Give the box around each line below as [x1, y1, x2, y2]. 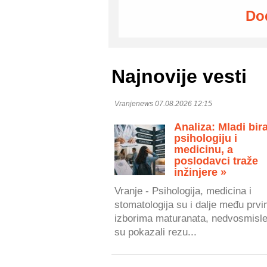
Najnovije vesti [111, 66, 247, 88]
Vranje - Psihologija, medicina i [114, 185, 252, 197]
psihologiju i [174, 132, 237, 144]
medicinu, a [174, 143, 233, 156]
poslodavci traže [174, 154, 258, 167]
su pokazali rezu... [114, 226, 197, 238]
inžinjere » [174, 166, 226, 178]
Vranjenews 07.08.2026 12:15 [114, 99, 212, 108]
